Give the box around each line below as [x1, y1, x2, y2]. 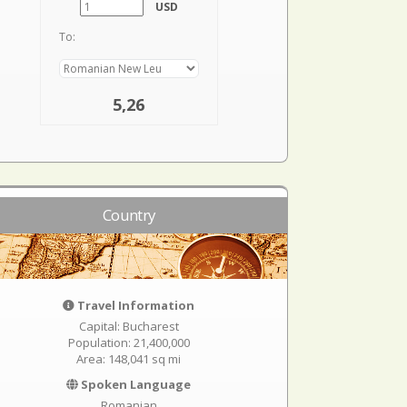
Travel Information [74, 297, 195, 313]
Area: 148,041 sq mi [76, 351, 182, 367]
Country [103, 204, 155, 225]
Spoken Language [78, 376, 192, 392]
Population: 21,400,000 [67, 334, 190, 351]
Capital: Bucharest [78, 318, 179, 334]
